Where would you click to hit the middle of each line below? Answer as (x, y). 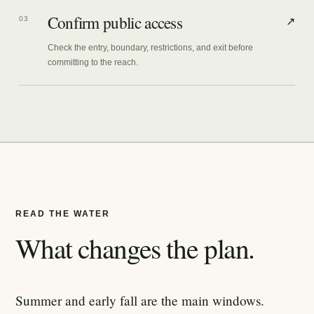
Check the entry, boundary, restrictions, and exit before (150, 47)
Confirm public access (115, 22)
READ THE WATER (63, 214)
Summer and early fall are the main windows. (140, 300)
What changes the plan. (135, 247)
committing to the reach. (93, 62)
